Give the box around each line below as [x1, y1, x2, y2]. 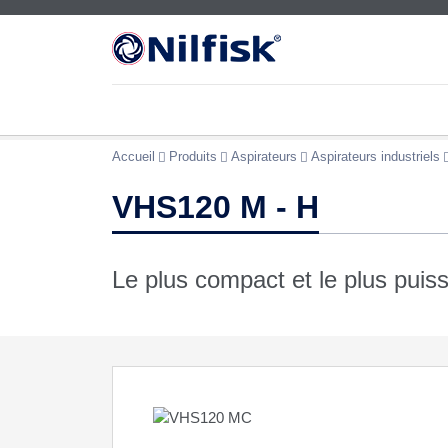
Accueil [112, 149, 155, 164]
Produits [169, 149, 217, 164]
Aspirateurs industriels [311, 149, 440, 164]
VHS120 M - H [112, 189, 319, 225]
